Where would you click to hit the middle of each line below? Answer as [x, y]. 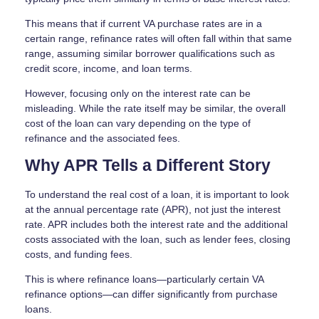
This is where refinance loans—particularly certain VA [144, 279]
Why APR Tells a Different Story [148, 166]
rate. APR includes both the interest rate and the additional [156, 225]
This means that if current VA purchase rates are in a [143, 24]
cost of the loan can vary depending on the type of [138, 124]
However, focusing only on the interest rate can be [138, 94]
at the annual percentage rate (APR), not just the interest [153, 210]
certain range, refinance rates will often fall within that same [158, 39]
